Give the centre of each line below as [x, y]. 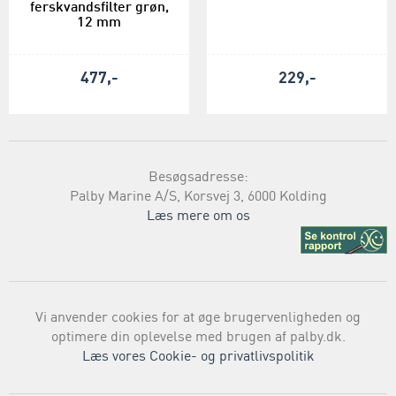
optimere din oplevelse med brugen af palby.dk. [198, 337]
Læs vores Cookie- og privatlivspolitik [198, 357]
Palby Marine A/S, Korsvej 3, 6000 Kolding [198, 197]
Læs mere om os [198, 216]
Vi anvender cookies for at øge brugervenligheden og [198, 318]
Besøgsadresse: [198, 177]
